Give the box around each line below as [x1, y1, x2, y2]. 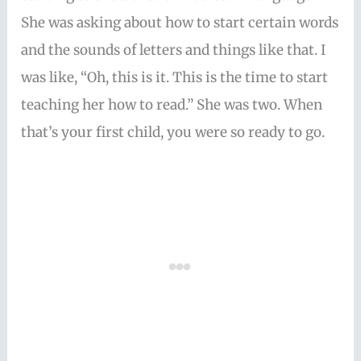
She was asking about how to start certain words [21, 14, 339, 32]
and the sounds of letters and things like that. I [21, 41, 326, 60]
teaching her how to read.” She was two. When [21, 96, 323, 114]
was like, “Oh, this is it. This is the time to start [21, 68, 329, 87]
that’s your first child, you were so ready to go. [21, 123, 326, 142]
